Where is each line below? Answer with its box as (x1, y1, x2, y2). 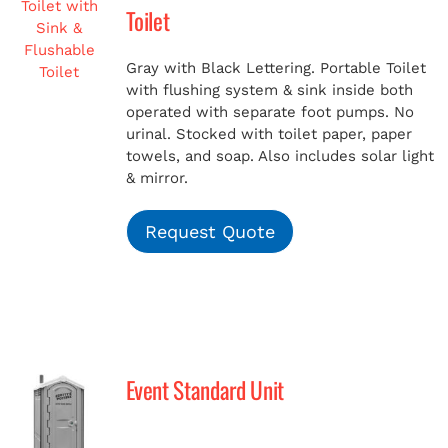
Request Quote (144, 221, 275, 242)
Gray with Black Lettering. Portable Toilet (125, 59, 426, 77)
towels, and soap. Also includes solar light (125, 147, 434, 165)
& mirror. (125, 169, 188, 187)
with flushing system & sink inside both (125, 81, 413, 99)
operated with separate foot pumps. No (125, 103, 414, 121)
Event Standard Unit (125, 372, 284, 407)
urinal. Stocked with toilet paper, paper (125, 125, 412, 143)
